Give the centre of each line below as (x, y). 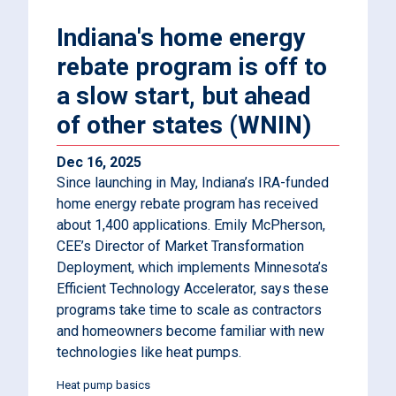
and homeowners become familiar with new (190, 331)
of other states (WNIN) (184, 125)
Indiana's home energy (181, 38)
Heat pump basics (103, 385)
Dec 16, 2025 (99, 162)
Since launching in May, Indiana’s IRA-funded (193, 183)
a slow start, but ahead (184, 96)
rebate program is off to (192, 67)
